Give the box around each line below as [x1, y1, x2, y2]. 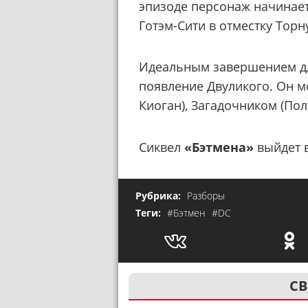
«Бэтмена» [184, 138, 254, 155]
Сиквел [139, 138, 184, 155]
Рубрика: [135, 189, 184, 203]
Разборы [187, 189, 225, 203]
